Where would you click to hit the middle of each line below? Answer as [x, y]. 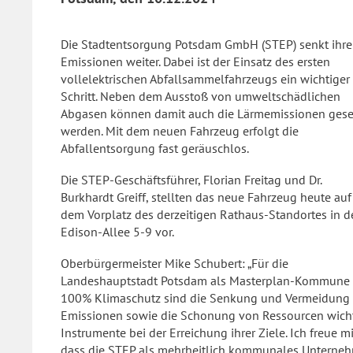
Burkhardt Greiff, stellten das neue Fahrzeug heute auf [206, 197]
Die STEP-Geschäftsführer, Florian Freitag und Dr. [191, 180]
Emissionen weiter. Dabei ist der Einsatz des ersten [195, 61]
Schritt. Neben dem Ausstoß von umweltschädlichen [201, 96]
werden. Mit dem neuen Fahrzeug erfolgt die [180, 131]
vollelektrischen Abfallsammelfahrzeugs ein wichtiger [205, 79]
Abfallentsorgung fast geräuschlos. [155, 148]
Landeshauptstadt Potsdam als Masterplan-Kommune [205, 281]
